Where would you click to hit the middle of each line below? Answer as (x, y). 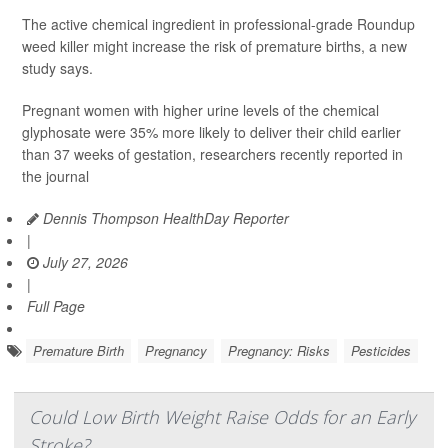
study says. (57, 68)
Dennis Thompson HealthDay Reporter (164, 218)
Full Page (56, 306)
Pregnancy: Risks (279, 351)
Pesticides (381, 351)
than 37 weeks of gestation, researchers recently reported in (212, 154)
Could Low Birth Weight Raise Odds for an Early (222, 417)
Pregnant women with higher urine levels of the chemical (200, 110)
